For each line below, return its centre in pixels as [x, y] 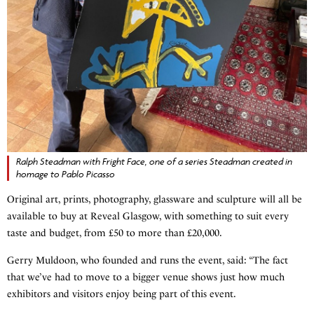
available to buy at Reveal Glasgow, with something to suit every [148, 217]
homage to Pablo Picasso [66, 175]
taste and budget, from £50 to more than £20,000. [115, 233]
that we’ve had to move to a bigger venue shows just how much [146, 278]
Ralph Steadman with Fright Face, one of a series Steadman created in [154, 162]
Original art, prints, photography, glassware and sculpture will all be [155, 200]
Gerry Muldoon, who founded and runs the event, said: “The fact [148, 261]
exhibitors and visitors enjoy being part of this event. [122, 294]
